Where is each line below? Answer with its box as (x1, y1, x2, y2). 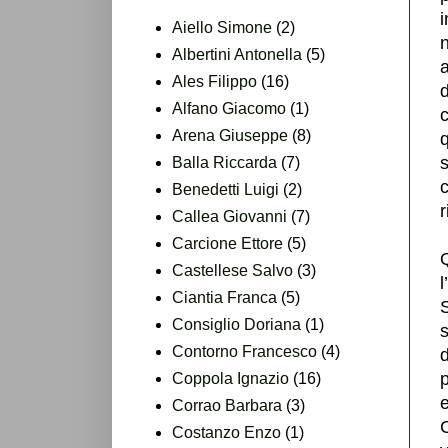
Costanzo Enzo (172, 423, 281, 441)
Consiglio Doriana (172, 315, 301, 333)
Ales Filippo (172, 72, 257, 90)
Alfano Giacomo (172, 99, 286, 117)
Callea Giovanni (172, 207, 287, 225)
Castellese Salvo (172, 261, 293, 279)
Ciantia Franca (172, 288, 277, 306)
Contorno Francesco (172, 342, 317, 360)
